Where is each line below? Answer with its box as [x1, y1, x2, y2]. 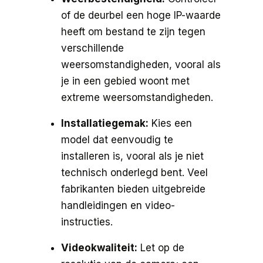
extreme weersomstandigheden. [61, 91, 213, 103]
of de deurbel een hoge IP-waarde [61, 9, 221, 21]
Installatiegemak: [61, 117, 149, 129]
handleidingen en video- [61, 199, 175, 211]
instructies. [61, 215, 113, 228]
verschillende [61, 42, 124, 54]
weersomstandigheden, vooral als [61, 58, 221, 70]
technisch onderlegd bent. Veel [61, 166, 208, 178]
